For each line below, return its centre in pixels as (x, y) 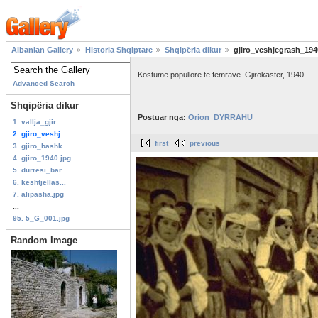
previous (205, 143)
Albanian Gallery (42, 50)
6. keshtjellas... (39, 182)
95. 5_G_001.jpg (41, 218)
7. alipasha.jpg (38, 194)
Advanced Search (44, 84)
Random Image (44, 240)
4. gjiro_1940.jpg (42, 158)
